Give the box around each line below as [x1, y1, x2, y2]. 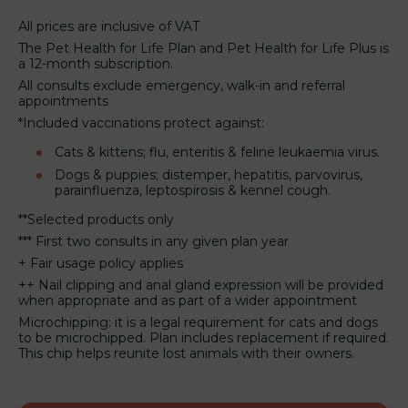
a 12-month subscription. [18, 56, 173, 73]
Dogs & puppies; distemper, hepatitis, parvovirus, [55, 167, 362, 184]
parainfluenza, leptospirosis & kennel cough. [55, 182, 334, 199]
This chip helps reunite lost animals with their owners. [18, 345, 354, 362]
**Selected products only [18, 211, 174, 229]
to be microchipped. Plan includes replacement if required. [18, 330, 389, 347]
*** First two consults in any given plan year [18, 233, 289, 250]
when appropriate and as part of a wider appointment [18, 292, 357, 310]
